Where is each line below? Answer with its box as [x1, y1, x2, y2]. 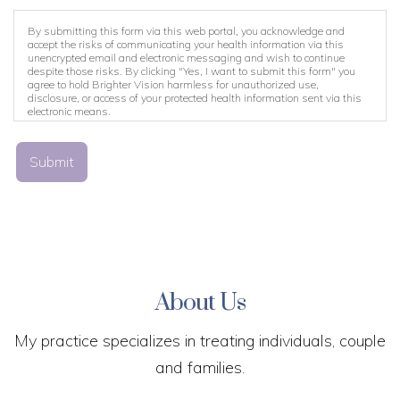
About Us [154, 287, 246, 318]
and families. [155, 357, 245, 378]
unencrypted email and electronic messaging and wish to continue [28, 51, 345, 64]
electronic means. [28, 104, 111, 118]
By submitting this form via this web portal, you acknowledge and [28, 24, 345, 37]
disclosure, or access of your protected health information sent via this [28, 91, 362, 104]
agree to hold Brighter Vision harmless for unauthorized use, [28, 78, 319, 91]
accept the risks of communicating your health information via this [28, 37, 344, 51]
